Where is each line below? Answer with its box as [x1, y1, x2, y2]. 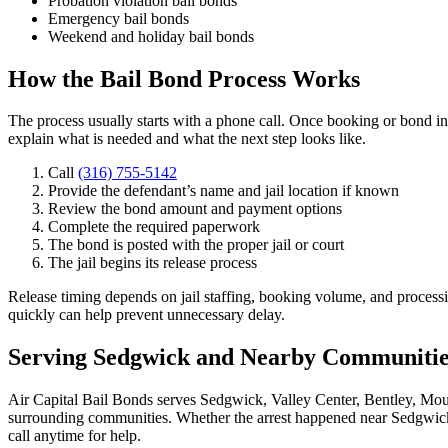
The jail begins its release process [48, 254, 257, 272]
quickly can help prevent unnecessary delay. [8, 306, 285, 324]
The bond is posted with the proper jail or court [48, 236, 344, 254]
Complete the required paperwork [48, 218, 260, 236]
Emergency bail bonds [48, 9, 189, 27]
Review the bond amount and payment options [48, 200, 342, 218]
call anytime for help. [8, 427, 141, 445]
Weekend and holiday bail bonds [48, 27, 254, 45]
